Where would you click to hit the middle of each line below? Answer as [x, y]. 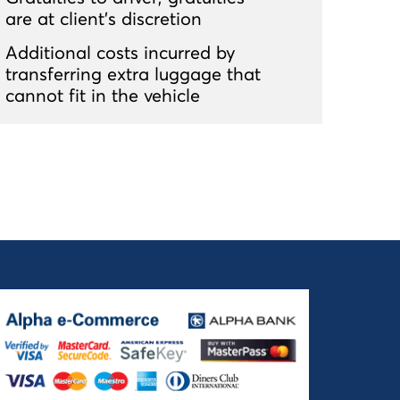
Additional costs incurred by [121, 53]
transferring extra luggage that [133, 75]
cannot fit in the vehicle [103, 96]
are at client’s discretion [104, 19]
